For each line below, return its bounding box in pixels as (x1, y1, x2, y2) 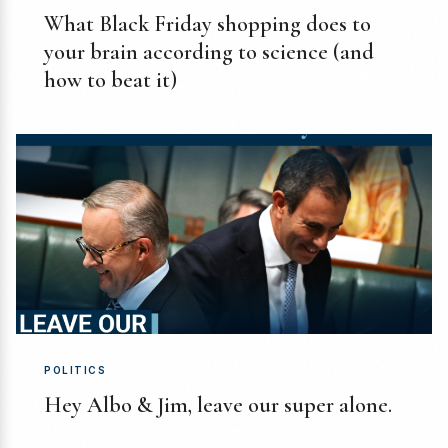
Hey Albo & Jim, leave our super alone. (44, 392, 392, 419)
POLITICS (44, 364, 106, 377)
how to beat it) (44, 67, 177, 94)
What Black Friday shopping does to (44, 11, 371, 38)
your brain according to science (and (44, 39, 374, 66)
